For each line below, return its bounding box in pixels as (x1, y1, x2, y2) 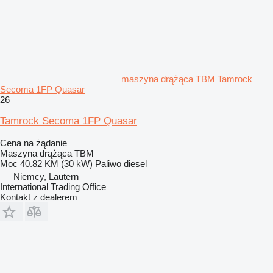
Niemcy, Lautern (13, 171, 79, 182)
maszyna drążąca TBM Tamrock (121, 74, 252, 84)
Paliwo (95, 158, 121, 169)
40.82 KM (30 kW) (20, 158, 93, 169)
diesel (124, 158, 147, 169)
